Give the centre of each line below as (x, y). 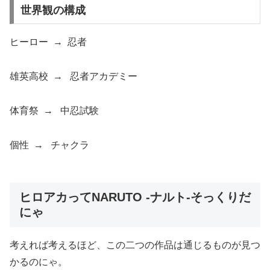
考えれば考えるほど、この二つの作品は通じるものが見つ (135, 245)
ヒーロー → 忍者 (48, 42)
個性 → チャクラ (49, 145)
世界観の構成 (53, 11)
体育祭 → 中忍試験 (54, 110)
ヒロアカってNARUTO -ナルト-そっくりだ (135, 197)
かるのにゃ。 (39, 262)
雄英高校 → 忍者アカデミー (74, 77)
